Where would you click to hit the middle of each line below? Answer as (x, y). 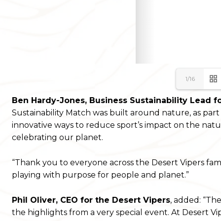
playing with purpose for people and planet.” (100, 175)
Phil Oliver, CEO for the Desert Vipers (91, 200)
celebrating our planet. (57, 138)
